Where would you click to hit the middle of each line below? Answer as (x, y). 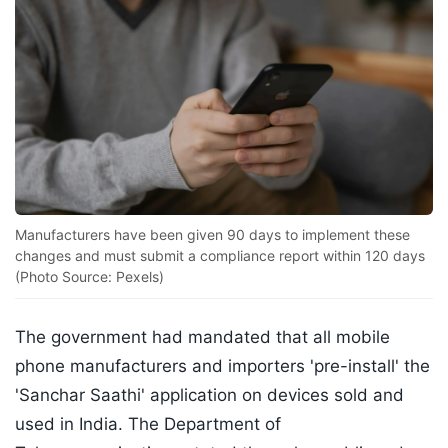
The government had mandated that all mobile (202, 337)
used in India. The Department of (148, 424)
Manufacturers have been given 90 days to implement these (212, 235)
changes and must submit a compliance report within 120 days (220, 256)
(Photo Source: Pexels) (89, 277)
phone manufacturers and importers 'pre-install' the (222, 366)
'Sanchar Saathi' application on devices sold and (209, 395)
